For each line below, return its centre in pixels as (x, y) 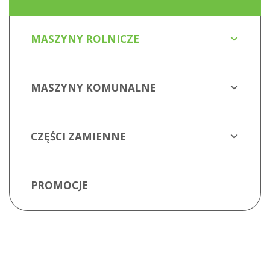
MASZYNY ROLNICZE (85, 39)
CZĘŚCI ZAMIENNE (78, 137)
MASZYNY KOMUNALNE (93, 88)
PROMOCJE (59, 186)
